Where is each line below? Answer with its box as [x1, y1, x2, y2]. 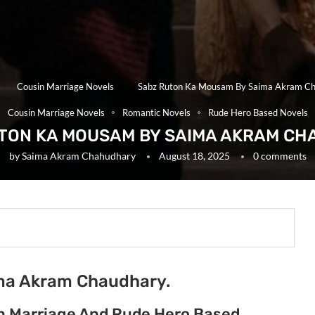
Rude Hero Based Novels [207, 106, 308, 118]
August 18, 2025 [158, 149, 230, 162]
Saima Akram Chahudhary [21, 149, 136, 162]
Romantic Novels [122, 106, 191, 118]
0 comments [252, 149, 307, 162]
